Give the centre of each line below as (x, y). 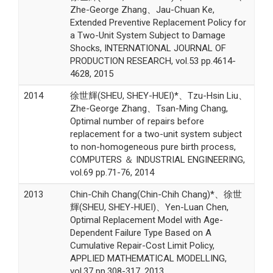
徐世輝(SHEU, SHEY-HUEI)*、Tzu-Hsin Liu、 (158, 95)
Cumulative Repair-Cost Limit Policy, (142, 245)
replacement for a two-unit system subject (156, 134)
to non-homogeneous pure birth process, (153, 147)
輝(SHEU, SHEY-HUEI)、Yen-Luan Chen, (149, 207)
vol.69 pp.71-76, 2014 (112, 172)
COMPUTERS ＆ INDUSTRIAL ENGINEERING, (157, 159)
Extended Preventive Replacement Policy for (158, 22)
